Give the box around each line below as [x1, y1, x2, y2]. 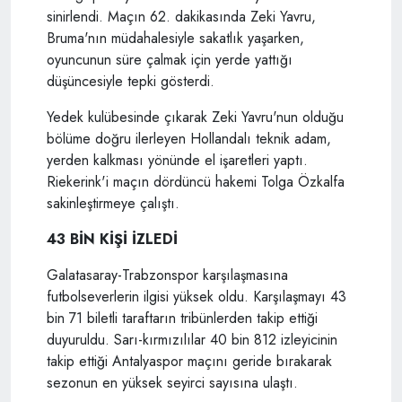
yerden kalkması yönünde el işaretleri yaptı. [47, 150, 308, 171]
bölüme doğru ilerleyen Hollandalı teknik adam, [47, 128, 331, 150]
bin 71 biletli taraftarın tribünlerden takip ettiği [47, 308, 318, 329]
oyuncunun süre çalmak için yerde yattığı [47, 49, 293, 71]
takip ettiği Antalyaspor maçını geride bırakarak [47, 351, 332, 372]
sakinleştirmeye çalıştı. [47, 193, 179, 214]
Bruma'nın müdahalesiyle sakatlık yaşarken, [47, 28, 304, 49]
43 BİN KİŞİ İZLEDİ [47, 229, 178, 250]
